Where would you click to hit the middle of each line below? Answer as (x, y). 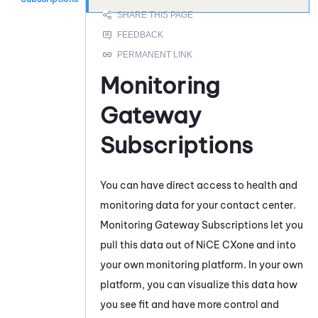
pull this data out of (148, 245)
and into (275, 245)
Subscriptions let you (251, 225)
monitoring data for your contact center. (198, 205)
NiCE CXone (225, 245)
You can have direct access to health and (199, 185)
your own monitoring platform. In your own (202, 264)
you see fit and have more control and (190, 304)
